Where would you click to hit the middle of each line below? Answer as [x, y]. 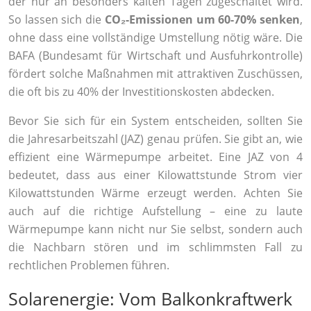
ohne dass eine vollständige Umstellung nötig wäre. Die [155, 38]
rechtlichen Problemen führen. [89, 266]
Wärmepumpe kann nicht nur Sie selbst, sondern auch [155, 229]
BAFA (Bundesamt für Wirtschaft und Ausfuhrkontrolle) [155, 56]
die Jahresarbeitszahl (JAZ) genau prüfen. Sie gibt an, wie [155, 139]
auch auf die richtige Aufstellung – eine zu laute [155, 211]
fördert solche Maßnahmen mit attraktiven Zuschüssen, [155, 74]
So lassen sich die [57, 20]
